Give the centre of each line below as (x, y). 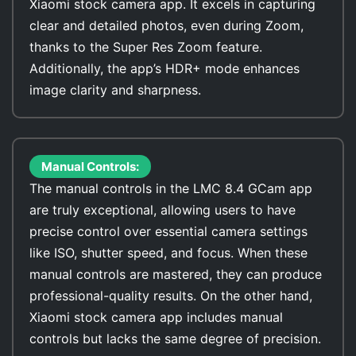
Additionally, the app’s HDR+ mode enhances (164, 68)
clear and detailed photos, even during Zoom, (166, 25)
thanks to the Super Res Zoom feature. (146, 47)
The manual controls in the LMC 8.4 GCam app (171, 188)
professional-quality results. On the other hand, (171, 296)
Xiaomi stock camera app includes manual (156, 317)
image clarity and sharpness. (115, 90)
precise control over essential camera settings (168, 231)
